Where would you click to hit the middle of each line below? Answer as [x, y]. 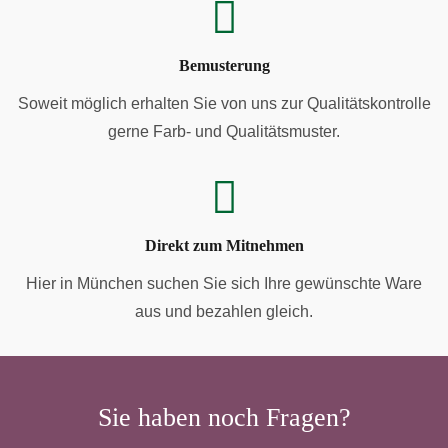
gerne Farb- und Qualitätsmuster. [224, 131]
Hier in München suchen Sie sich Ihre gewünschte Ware [224, 283]
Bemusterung [224, 65]
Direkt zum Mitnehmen [224, 245]
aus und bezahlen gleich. [224, 311]
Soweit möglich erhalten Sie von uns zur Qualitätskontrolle [224, 103]
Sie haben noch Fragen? [224, 417]
